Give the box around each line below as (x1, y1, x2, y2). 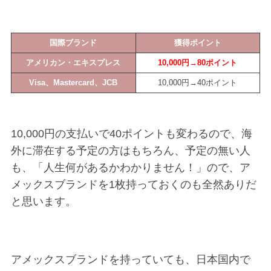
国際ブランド (50, 38, 97, 47)
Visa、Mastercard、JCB (29, 78, 118, 87)
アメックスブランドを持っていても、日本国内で (10, 253, 250, 266)
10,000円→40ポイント (158, 78, 238, 87)
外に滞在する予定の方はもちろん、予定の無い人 (10, 144, 250, 157)
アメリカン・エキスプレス (26, 58, 121, 67)
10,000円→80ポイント (158, 58, 238, 67)
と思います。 (10, 195, 76, 207)
